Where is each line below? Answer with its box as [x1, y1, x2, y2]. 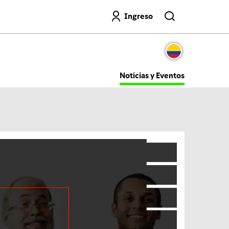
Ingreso [124, 13, 153, 20]
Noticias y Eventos [120, 72, 185, 80]
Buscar [97, 8, 122, 15]
